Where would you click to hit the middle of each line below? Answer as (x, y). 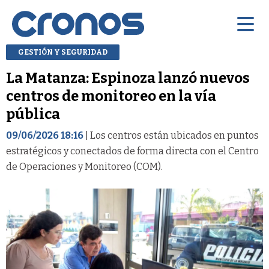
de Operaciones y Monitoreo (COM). (84, 166)
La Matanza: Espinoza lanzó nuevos (128, 78)
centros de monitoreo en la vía (111, 96)
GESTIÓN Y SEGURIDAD (63, 52)
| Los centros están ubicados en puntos (171, 135)
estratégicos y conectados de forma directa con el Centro (132, 151)
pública (33, 114)
